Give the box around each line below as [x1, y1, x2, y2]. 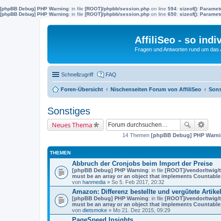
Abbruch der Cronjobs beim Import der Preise [72, 159, 213, 167]
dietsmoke [82, 207, 107, 213]
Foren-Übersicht [61, 86, 103, 92]
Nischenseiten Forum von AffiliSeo [110, 86, 201, 92]
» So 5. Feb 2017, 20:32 [106, 179, 164, 185]
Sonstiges [47, 105, 90, 116]
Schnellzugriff [61, 71, 93, 77]
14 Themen [122, 132, 151, 138]
